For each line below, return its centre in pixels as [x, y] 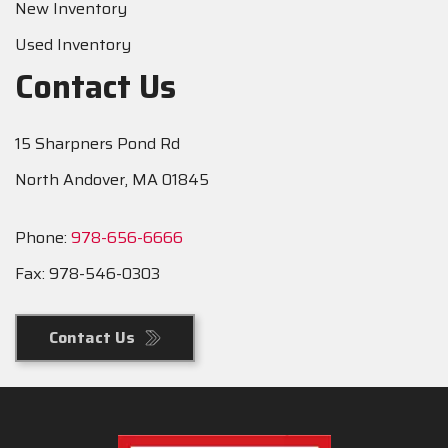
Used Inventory [73, 44]
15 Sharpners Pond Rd [97, 143]
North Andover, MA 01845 [112, 179]
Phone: [43, 238]
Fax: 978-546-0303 [87, 274]
